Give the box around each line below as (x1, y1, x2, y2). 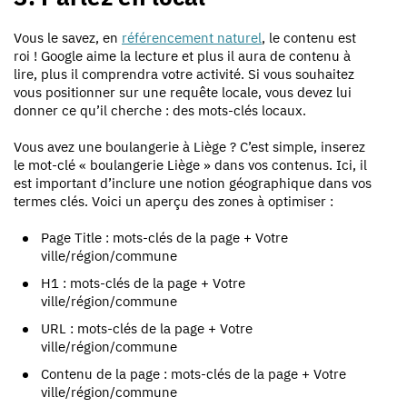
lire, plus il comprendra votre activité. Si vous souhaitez (14, 65, 354, 83)
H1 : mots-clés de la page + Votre (41, 273, 245, 292)
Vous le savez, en (14, 28, 122, 46)
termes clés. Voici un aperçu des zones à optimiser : (14, 192, 333, 210)
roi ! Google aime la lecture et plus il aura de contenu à (14, 46, 351, 65)
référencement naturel (122, 28, 262, 46)
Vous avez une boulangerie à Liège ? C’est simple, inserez (14, 137, 365, 155)
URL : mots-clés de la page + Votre (41, 319, 253, 337)
